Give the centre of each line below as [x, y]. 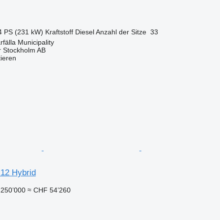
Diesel [84, 32]
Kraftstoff [59, 32]
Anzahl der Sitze [121, 32]
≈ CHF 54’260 [49, 190]
